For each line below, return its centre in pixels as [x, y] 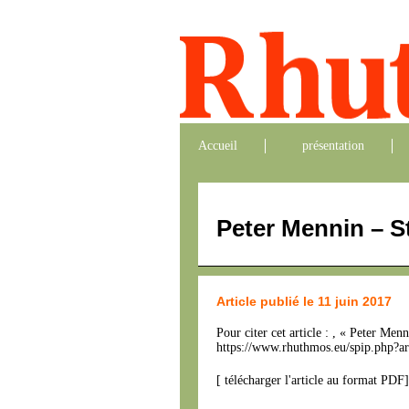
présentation [333, 146]
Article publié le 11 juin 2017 [304, 301]
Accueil [218, 146]
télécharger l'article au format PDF [313, 380]
